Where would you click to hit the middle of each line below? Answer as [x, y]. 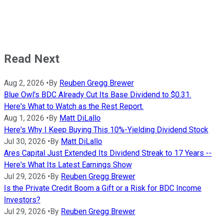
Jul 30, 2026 [25, 141]
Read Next [32, 59]
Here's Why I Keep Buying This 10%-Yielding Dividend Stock [106, 129]
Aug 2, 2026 [24, 83]
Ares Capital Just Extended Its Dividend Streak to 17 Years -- [108, 153]
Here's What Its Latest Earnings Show [68, 164]
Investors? [22, 200]
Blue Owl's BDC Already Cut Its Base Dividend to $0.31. [98, 94]
